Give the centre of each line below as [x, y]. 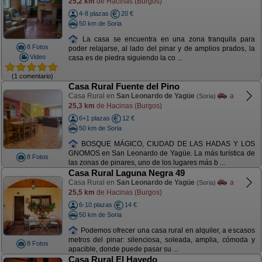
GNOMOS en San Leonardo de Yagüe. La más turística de [161, 154]
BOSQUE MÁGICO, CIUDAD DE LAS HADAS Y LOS [167, 144]
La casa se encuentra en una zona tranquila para [167, 39]
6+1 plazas [94, 118]
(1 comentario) [32, 76]
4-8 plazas [94, 13]
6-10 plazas [95, 205]
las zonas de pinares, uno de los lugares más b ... [146, 163]
